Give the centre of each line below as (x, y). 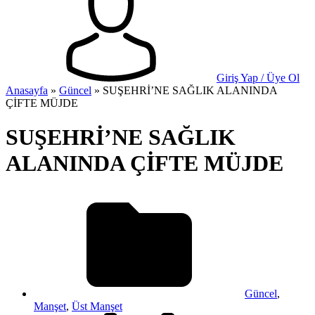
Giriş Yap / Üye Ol (258, 78)
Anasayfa (27, 90)
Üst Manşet (97, 306)
